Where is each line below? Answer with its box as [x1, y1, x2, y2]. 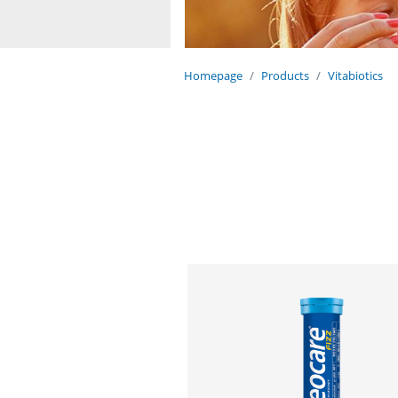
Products [261, 68, 309, 84]
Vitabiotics [328, 68, 383, 84]
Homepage [184, 68, 243, 84]
